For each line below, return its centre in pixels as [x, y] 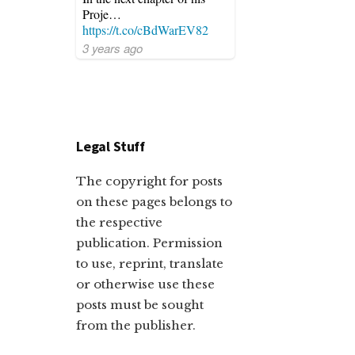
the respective [119, 222]
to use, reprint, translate [150, 263]
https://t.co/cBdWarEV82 [145, 30]
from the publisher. [136, 325]
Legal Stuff [111, 146]
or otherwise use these [145, 284]
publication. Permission [149, 243]
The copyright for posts [149, 181]
